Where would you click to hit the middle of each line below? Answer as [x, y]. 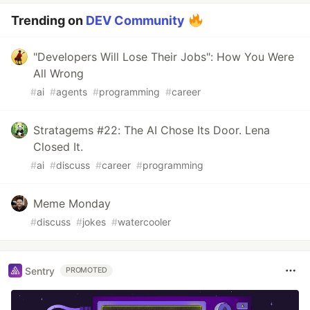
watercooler [144, 222]
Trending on [48, 21]
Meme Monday [72, 204]
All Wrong [58, 74]
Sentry [40, 271]
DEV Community [135, 21]
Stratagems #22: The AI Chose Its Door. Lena [152, 130]
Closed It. [58, 147]
